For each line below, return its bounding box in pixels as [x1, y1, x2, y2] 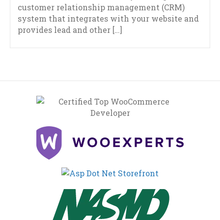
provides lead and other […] [18, 25, 122, 35]
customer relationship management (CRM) [18, 2, 185, 13]
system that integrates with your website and [18, 13, 199, 24]
